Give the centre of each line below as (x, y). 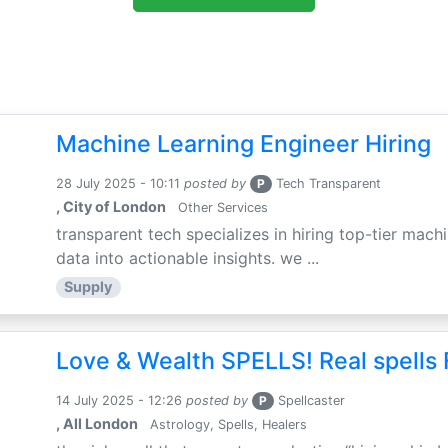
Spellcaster (312, 401)
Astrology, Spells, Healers (226, 425)
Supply (88, 287)
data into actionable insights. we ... (187, 258)
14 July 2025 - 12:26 (118, 401)
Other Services (220, 208)
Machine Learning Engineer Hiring (243, 144)
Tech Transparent (329, 184)
